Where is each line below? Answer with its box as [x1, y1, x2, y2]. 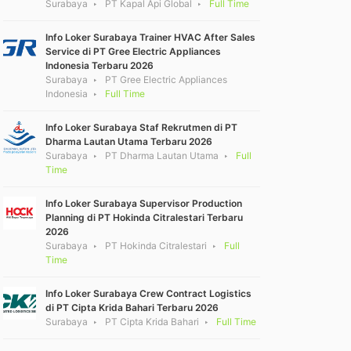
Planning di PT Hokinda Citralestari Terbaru [45, 212, 243, 224]
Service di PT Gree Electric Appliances [45, 45, 221, 58]
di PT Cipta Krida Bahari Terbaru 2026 [45, 302, 219, 314]
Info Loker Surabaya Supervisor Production [45, 197, 242, 210]
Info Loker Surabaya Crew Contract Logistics [45, 288, 251, 300]
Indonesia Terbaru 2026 [45, 60, 154, 72]
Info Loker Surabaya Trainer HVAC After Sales [45, 31, 255, 44]
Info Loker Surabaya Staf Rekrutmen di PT [45, 121, 237, 134]
